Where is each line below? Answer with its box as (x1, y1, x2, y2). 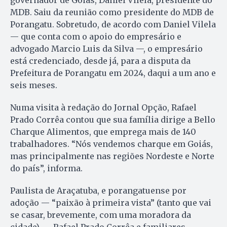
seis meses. (10, 80, 57, 90)
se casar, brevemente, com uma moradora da (10, 209, 191, 220)
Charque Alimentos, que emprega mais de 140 (10, 126, 196, 137)
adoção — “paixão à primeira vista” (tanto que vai (10, 197, 211, 208)
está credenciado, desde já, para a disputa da (10, 55, 191, 66)
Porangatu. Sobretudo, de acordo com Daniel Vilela (10, 19, 216, 29)
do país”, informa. (10, 163, 83, 173)
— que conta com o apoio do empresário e (10, 31, 181, 42)
